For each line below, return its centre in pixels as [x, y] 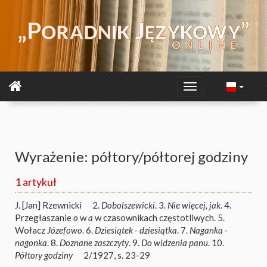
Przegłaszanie [44, 218]
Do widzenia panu [175, 243]
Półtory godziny [44, 255]
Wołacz [31, 230]
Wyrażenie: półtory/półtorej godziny [131, 156]
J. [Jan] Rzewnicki [48, 205]
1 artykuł [36, 182]
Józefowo [65, 230]
